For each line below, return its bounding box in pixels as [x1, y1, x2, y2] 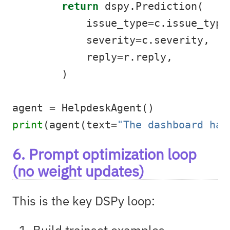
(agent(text [43, 119, 111, 131]
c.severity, [142, 34, 209, 46]
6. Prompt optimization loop [12, 144, 197, 164]
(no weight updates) [12, 161, 144, 181]
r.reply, [123, 51, 172, 63]
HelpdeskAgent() [55, 102, 154, 114]
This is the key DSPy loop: [12, 192, 155, 209]
